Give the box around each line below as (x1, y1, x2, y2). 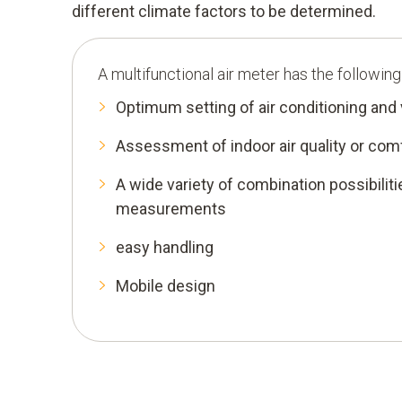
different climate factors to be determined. (72, 2, 376, 22)
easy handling (116, 238, 214, 258)
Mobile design (116, 276, 215, 296)
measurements (116, 199, 226, 219)
